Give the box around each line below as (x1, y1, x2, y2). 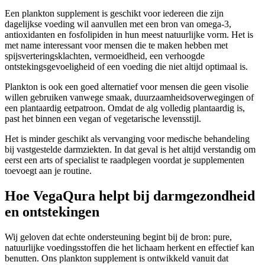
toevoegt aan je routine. (5, 166, 92, 176)
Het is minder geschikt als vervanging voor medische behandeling (5, 134, 250, 144)
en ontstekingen (5, 204, 99, 220)
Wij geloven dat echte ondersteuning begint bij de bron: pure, (5, 232, 232, 243)
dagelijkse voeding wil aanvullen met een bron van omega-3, (5, 19, 231, 30)
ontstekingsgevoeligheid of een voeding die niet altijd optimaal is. (5, 62, 248, 72)
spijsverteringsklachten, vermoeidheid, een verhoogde (5, 51, 205, 62)
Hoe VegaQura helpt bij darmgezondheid (5, 188, 255, 204)
